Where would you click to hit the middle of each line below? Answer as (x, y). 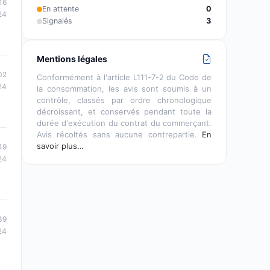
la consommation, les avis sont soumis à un (124, 89)
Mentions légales (72, 59)
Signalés (57, 21)
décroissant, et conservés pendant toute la (124, 111)
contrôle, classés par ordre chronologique (124, 100)
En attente (61, 9)
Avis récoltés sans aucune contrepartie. (119, 134)
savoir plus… (60, 146)
